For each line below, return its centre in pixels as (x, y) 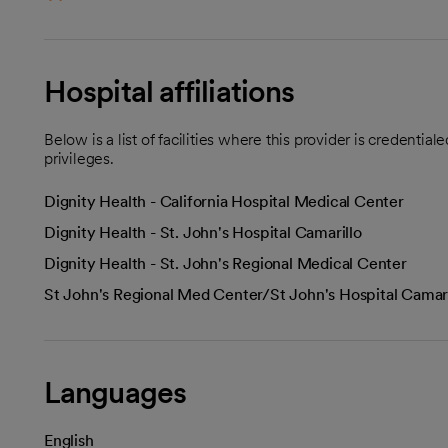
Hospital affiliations (169, 90)
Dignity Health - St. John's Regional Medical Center (225, 263)
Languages (115, 391)
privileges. (79, 158)
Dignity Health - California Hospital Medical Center (224, 201)
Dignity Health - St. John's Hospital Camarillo (203, 232)
